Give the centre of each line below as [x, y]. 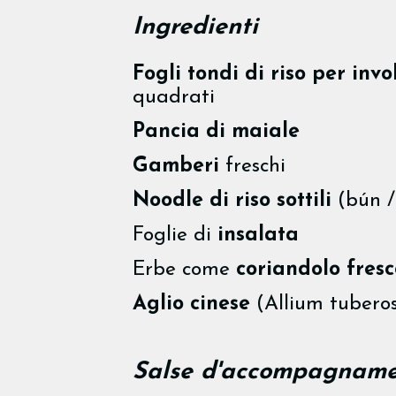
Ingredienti [195, 27]
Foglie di [175, 235]
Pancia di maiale [216, 132]
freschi [252, 166]
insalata [258, 235]
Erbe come [184, 270]
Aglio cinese [191, 304]
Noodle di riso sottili [232, 201]
